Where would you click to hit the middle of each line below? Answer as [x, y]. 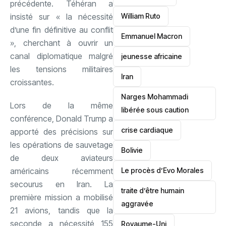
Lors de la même [62, 105]
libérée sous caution [155, 110]
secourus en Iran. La [62, 184]
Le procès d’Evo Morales [163, 170]
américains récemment [62, 171]
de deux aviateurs [62, 158]
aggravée [137, 204]
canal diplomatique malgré [62, 56]
